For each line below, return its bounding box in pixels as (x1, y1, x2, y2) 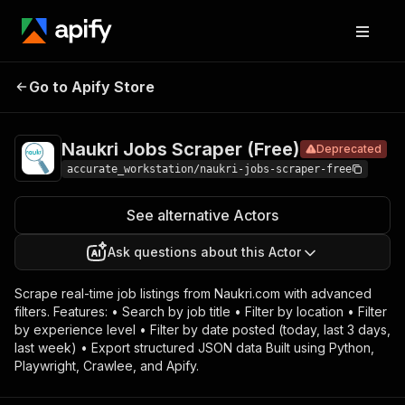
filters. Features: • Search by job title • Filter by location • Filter (14, 304, 387, 319)
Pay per (334, 77, 376, 91)
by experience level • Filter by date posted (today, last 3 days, (14, 322, 391, 337)
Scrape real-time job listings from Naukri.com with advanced (14, 286, 372, 301)
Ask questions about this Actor (108, 244, 301, 259)
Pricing (297, 77, 334, 91)
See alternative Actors (127, 206, 278, 224)
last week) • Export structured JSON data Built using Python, (14, 340, 374, 355)
